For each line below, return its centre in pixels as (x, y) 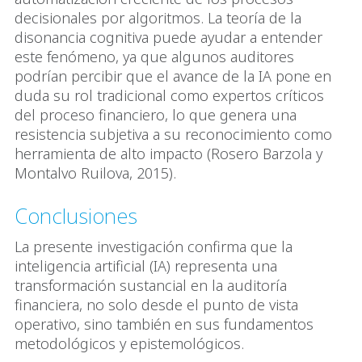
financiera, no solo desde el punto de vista (156, 305)
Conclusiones (76, 216)
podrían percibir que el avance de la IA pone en (173, 76)
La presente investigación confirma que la (154, 247)
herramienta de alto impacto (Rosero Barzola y (168, 154)
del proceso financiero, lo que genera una (156, 115)
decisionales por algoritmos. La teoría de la (158, 18)
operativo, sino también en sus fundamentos (164, 324)
